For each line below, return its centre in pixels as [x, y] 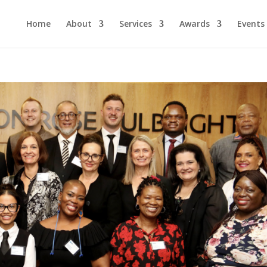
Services [135, 24]
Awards [194, 24]
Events [251, 24]
